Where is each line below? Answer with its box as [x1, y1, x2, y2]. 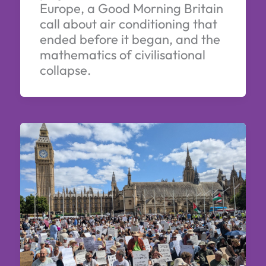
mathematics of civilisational [39, 46, 205, 63]
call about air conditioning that [39, 15, 217, 32]
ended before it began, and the [39, 30, 220, 47]
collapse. [39, 61, 91, 78]
